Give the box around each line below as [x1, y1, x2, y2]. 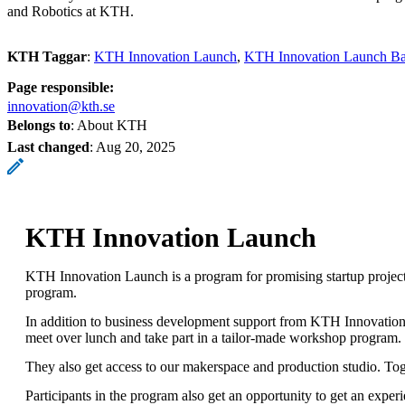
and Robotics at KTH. [7, 3, 134, 19]
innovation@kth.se [7, 98, 115, 114]
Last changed [7, 138, 89, 155]
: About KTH [71, 117, 147, 133]
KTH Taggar [7, 48, 87, 64]
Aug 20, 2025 [96, 138, 175, 155]
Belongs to [7, 117, 71, 133]
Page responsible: [7, 79, 114, 95]
